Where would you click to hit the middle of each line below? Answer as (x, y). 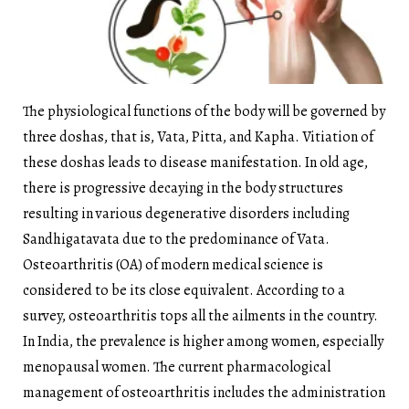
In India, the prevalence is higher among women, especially (203, 341)
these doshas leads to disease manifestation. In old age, (195, 162)
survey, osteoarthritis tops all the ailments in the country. (200, 315)
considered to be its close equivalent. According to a (184, 290)
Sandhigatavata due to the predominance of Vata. (176, 239)
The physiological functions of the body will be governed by (204, 111)
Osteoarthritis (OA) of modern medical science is (173, 264)
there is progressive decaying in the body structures (183, 188)
